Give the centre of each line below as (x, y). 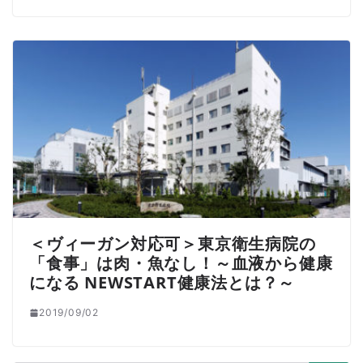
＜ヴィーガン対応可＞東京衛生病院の (173, 243)
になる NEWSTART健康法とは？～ (162, 282)
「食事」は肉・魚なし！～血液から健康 (181, 263)
